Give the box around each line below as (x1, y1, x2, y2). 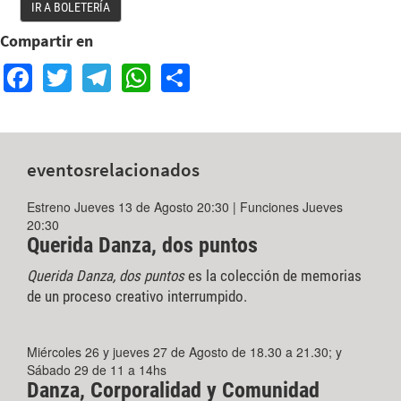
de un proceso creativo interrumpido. (27, 286, 247, 305)
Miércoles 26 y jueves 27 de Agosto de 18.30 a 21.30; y (27, 342, 342, 361)
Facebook (32, 52, 158, 94)
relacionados (92, 157, 200, 182)
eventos (27, 157, 92, 182)
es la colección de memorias (184, 266, 362, 285)
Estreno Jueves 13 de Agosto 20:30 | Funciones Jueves (27, 197, 343, 216)
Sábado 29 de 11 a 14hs (27, 360, 170, 379)
